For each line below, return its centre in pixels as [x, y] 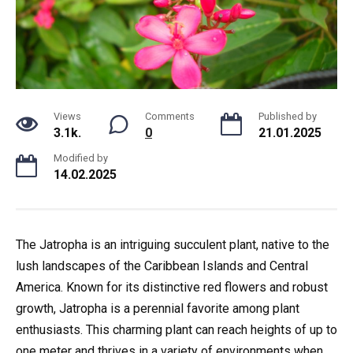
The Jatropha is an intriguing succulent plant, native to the [173, 245]
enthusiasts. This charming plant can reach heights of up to [176, 330]
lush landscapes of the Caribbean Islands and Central [162, 266]
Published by [288, 116]
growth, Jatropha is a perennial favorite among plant [158, 308]
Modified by [81, 158]
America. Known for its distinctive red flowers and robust [172, 287]
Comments [170, 116]
